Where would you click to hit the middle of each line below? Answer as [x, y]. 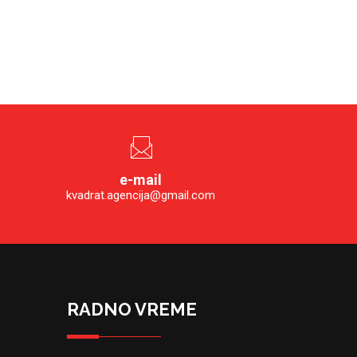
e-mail [140, 180]
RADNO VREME [131, 309]
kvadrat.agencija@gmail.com [140, 195]
